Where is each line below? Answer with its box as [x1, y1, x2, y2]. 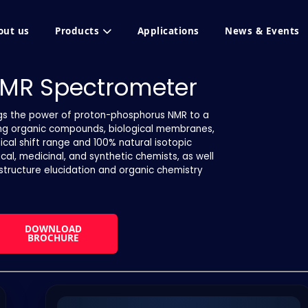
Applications [137, 24, 199, 37]
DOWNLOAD [24, 223, 82, 236]
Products [55, 24, 102, 37]
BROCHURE [27, 232, 79, 245]
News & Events [225, 24, 300, 37]
